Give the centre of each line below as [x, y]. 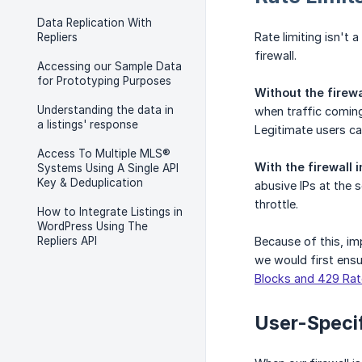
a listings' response [88, 124]
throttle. [276, 204]
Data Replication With [95, 23]
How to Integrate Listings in [110, 212]
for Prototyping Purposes [104, 81]
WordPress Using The [93, 226]
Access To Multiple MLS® [104, 154]
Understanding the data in [105, 110]
